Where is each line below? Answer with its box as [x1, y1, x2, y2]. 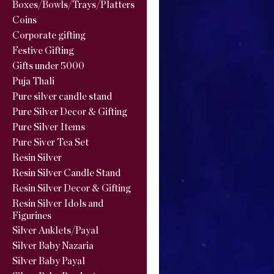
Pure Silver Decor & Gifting [12, 107, 127, 117]
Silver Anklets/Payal [12, 226, 98, 235]
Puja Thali [12, 76, 54, 86]
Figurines [12, 211, 51, 221]
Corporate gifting [12, 31, 86, 40]
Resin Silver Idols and [12, 199, 103, 209]
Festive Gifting [12, 46, 74, 56]
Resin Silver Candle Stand [12, 168, 120, 178]
